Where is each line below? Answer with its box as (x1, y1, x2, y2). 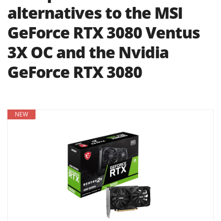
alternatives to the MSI (7, 2, 183, 24)
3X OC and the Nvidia (7, 41, 169, 63)
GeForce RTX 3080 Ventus (7, 22, 200, 43)
